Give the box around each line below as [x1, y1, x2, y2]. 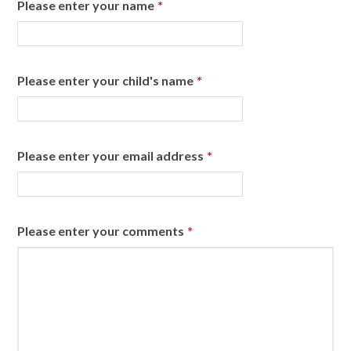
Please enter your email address [17, 147, 204, 163]
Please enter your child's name [17, 72, 194, 88]
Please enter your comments [17, 223, 185, 238]
